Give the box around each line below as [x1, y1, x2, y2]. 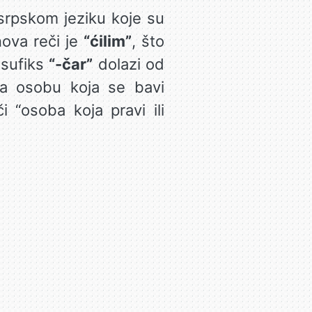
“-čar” [49, 55, 93, 73]
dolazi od [93, 55, 164, 73]
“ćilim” [83, 32, 132, 50]
